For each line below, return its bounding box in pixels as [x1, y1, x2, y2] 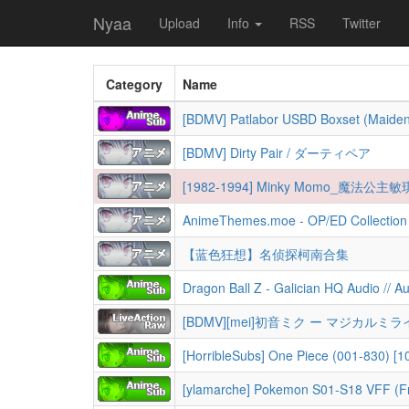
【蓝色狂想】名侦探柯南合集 [183, 245, 349, 263]
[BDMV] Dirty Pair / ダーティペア [183, 143, 371, 162]
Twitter [342, 14, 381, 32]
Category [106, 75, 163, 93]
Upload [159, 14, 200, 32]
